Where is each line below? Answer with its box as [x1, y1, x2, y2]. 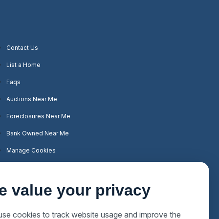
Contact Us [6, 44, 38, 51]
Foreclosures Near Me [6, 112, 70, 120]
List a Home [6, 61, 41, 68]
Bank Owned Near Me [6, 130, 69, 137]
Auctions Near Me [6, 95, 57, 103]
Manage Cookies [6, 147, 56, 154]
